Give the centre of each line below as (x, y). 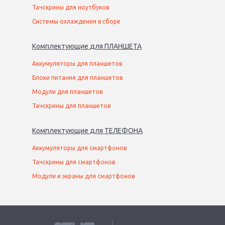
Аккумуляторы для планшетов (77, 64)
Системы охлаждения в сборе (76, 22)
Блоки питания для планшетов (77, 78)
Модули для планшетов (67, 92)
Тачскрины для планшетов (71, 106)
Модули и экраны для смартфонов (83, 176)
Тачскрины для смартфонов (74, 162)
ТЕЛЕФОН (121, 131)
